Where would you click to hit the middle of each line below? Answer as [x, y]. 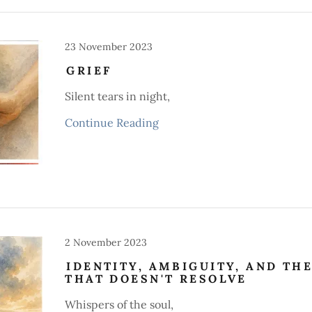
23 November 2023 [109, 47]
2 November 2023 [106, 242]
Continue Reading [112, 123]
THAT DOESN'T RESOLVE [156, 279]
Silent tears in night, [118, 96]
